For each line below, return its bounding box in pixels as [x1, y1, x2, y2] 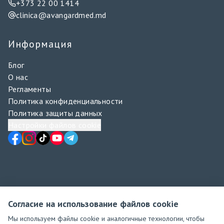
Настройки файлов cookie [8, 119, 101, 130]
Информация [8, 37, 72, 50]
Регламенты [8, 83, 51, 94]
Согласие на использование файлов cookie [8, 198, 178, 209]
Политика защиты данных [8, 107, 102, 118]
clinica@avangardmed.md [16, 9, 106, 20]
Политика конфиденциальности [8, 95, 123, 106]
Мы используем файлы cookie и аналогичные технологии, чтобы [8, 214, 204, 223]
